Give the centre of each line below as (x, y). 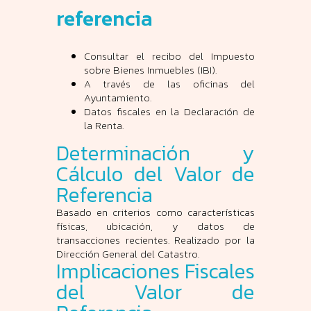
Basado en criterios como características (155, 212)
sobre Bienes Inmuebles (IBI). (150, 70)
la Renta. (103, 126)
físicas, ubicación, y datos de (155, 226)
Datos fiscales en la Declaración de (169, 112)
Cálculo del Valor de (155, 174)
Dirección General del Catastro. (127, 254)
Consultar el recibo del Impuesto (169, 56)
